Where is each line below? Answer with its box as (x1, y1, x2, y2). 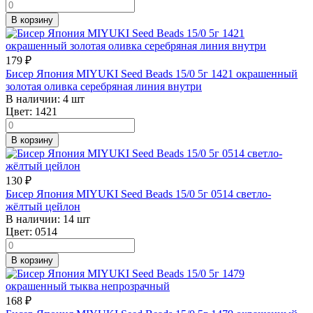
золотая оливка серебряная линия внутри (6, 80, 202, 92)
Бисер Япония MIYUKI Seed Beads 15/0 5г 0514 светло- (6, 187, 271, 200)
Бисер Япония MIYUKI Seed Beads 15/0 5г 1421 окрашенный (6, 67, 298, 80)
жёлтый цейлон (6, 200, 80, 212)
